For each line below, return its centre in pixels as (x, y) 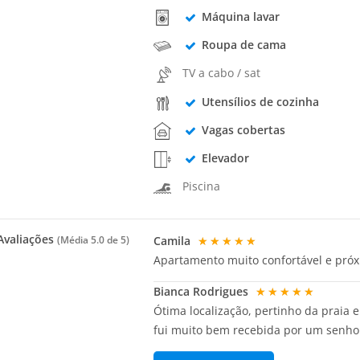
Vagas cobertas (243, 129)
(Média (74, 239)
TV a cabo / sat (222, 73)
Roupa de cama (243, 45)
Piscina (202, 186)
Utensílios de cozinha (260, 101)
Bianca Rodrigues (203, 291)
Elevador (225, 158)
